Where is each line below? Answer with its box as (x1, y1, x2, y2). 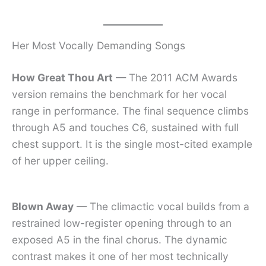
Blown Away (12, 199, 74, 213)
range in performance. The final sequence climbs (12, 104, 249, 117)
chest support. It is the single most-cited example (12, 138, 252, 150)
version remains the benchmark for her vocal (12, 88, 227, 100)
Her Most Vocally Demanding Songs (12, 39, 185, 52)
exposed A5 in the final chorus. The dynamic (12, 233, 227, 246)
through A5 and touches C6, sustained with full (12, 121, 239, 134)
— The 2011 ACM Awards (113, 71, 237, 84)
